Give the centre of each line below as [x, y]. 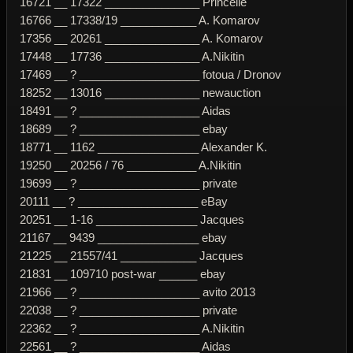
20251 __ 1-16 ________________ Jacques [132, 219]
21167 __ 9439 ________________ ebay [123, 237]
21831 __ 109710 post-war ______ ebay [123, 273]
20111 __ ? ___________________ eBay [124, 201]
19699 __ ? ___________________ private [128, 183]
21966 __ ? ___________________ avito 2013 [137, 292]
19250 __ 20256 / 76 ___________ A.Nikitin [130, 165]
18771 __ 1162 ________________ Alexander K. [143, 147]
